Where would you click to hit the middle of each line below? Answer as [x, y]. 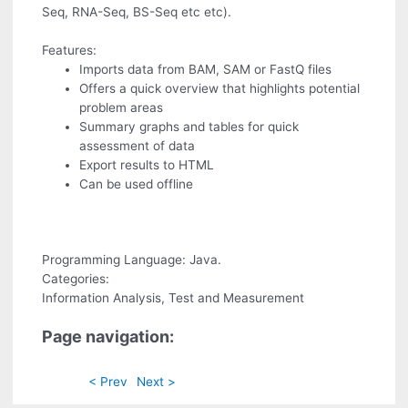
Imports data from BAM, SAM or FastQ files [206, 69]
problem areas [122, 107]
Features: [70, 50]
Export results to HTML [147, 164]
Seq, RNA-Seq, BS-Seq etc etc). [137, 11]
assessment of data [138, 145]
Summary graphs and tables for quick [189, 126]
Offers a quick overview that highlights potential [220, 88]
